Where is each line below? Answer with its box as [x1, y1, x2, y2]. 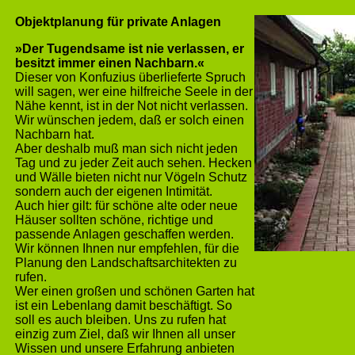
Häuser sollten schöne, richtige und [15, 213, 213, 227]
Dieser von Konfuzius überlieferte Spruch [15, 71, 246, 84]
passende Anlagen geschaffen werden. [15, 227, 234, 241]
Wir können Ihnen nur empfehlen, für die [15, 242, 239, 255]
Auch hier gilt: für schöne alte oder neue [15, 199, 238, 212]
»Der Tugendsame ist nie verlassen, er [15, 42, 244, 55]
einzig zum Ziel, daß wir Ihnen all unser [15, 327, 235, 341]
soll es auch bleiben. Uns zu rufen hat [15, 313, 226, 326]
